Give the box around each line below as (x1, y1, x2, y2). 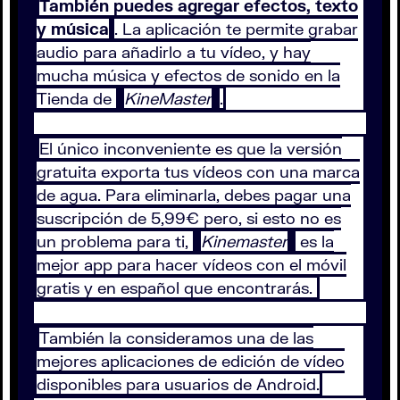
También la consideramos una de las (39, 327, 313, 347)
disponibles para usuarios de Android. (37, 373, 320, 394)
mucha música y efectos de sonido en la (37, 64, 340, 85)
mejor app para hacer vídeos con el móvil (37, 254, 346, 274)
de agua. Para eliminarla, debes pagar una (37, 184, 351, 204)
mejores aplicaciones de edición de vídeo (37, 350, 345, 371)
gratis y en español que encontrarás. (37, 277, 317, 297)
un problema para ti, (37, 230, 193, 251)
